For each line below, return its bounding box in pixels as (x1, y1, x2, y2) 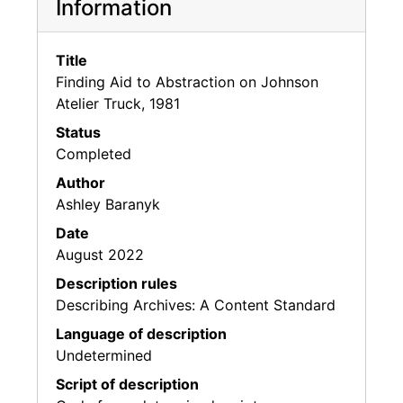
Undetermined (56, 345, 152, 364)
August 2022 (56, 245, 144, 264)
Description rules (56, 273, 177, 292)
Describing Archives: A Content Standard (56, 295, 336, 314)
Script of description (56, 374, 199, 393)
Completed (56, 144, 131, 163)
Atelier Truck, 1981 (56, 94, 180, 112)
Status (56, 122, 101, 141)
